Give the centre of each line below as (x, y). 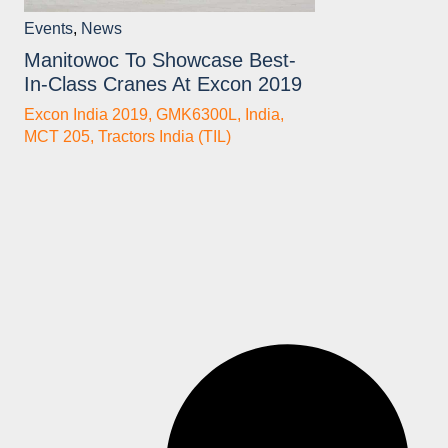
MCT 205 (57, 136)
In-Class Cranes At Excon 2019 (163, 83)
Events (48, 28)
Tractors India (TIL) (164, 136)
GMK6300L (196, 114)
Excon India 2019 (86, 114)
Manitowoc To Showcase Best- (160, 59)
